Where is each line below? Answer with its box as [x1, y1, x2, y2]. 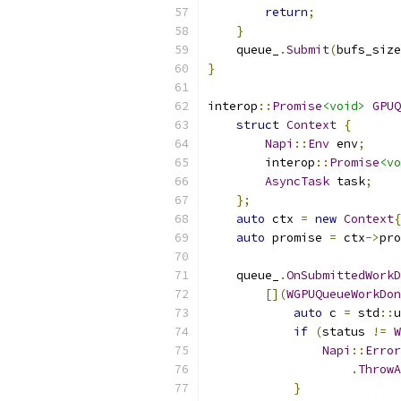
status [322, 324, 372, 339]
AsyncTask [265, 174, 329, 189]
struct [236, 117, 279, 132]
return [265, 4, 308, 20]
